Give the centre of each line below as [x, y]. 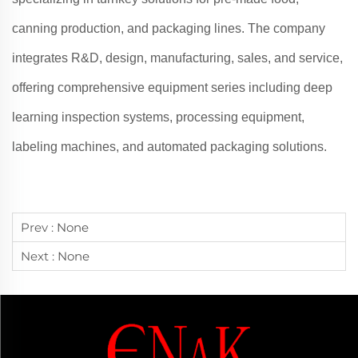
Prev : [39, 227]
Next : [39, 256]
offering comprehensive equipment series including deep [172, 88]
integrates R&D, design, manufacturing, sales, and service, [177, 58]
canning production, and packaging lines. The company [169, 28]
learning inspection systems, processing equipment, [158, 117]
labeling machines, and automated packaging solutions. [169, 147]
